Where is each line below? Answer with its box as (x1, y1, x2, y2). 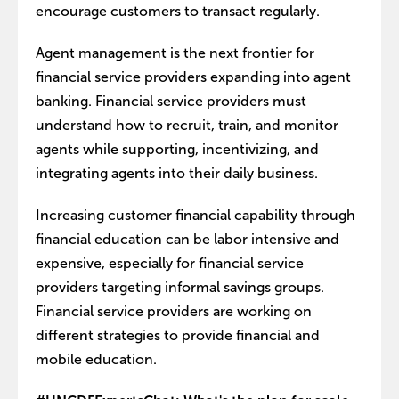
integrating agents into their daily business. (36, 166, 318, 181)
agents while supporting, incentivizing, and (36, 142, 319, 157)
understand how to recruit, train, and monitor (36, 118, 338, 133)
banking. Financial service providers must (36, 94, 306, 109)
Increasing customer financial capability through (36, 208, 355, 223)
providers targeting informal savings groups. (36, 280, 324, 295)
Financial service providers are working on (36, 304, 312, 319)
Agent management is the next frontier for (36, 45, 314, 61)
